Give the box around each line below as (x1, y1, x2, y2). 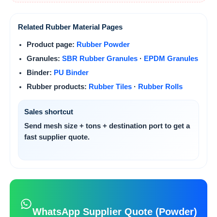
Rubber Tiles (89, 82, 132, 91)
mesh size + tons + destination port (44, 122, 163, 130)
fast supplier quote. (24, 133, 90, 141)
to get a (163, 122, 190, 130)
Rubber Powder (77, 40, 130, 48)
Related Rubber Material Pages (18, 23, 123, 31)
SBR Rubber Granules (62, 54, 138, 62)
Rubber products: (27, 82, 89, 91)
